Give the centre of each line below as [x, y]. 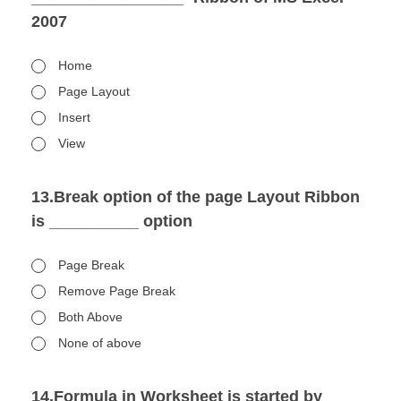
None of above [100, 343]
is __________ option [112, 221]
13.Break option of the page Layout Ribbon [196, 197]
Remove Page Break [117, 291]
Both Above [90, 317]
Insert [74, 117]
